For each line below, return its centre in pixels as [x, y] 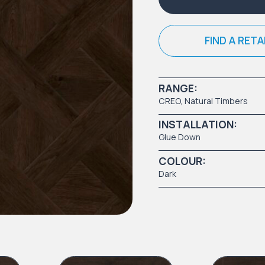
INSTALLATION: [198, 125]
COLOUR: [182, 161]
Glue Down [180, 137]
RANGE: [178, 88]
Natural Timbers [216, 101]
